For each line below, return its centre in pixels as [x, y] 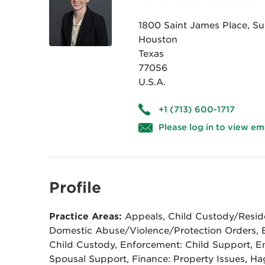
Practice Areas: [85, 216]
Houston [158, 40]
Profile [75, 188]
